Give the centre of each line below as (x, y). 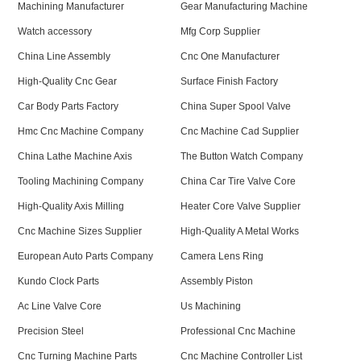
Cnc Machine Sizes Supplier (80, 231)
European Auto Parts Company (86, 256)
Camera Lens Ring (222, 256)
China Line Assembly (64, 56)
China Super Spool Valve (236, 106)
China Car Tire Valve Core (238, 181)
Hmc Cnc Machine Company (81, 131)
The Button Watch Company (242, 156)
